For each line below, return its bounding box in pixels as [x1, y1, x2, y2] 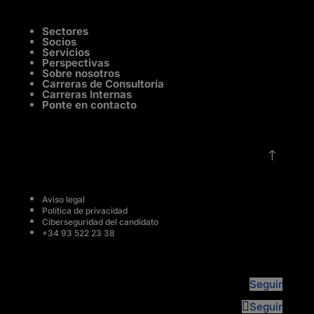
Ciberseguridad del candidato [41, 217, 158, 227]
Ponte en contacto [41, 98, 137, 111]
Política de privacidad [41, 205, 128, 216]
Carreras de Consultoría [41, 77, 164, 90]
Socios [41, 35, 76, 48]
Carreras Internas [41, 88, 132, 101]
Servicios [41, 46, 90, 59]
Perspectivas [41, 56, 109, 69]
